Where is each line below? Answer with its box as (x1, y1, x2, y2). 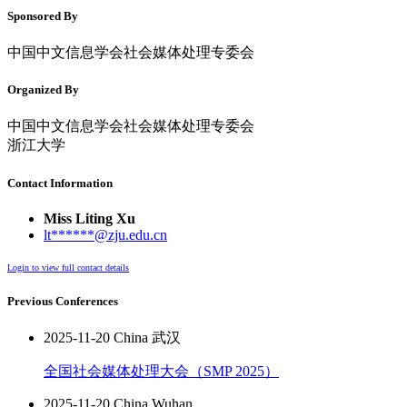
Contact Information (7, 175, 113, 190)
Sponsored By (7, 8, 78, 23)
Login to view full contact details (7, 262, 129, 273)
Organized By (7, 83, 79, 97)
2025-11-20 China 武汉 (44, 330, 181, 346)
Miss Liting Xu (44, 210, 135, 226)
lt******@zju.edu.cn (44, 226, 167, 243)
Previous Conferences (7, 293, 118, 308)
